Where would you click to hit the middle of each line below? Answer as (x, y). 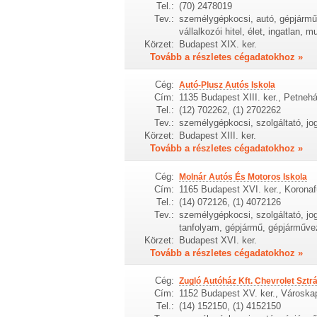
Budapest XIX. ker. (218, 44)
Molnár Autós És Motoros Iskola (243, 177)
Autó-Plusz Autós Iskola (227, 85)
